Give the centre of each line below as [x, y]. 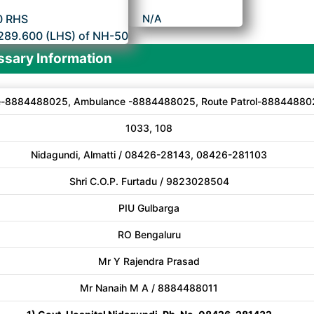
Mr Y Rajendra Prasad [149, 261]
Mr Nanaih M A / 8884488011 [149, 288]
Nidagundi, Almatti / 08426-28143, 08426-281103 [149, 155]
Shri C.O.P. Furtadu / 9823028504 [149, 181]
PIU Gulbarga [149, 208]
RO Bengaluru [149, 234]
